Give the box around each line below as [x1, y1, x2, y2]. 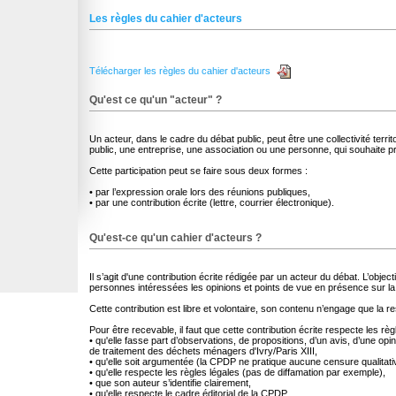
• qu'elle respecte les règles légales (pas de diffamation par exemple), [89, 367, 385, 377]
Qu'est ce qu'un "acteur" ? [89, 94, 222, 106]
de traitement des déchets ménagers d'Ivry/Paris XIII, [89, 346, 317, 356]
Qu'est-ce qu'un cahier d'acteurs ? [89, 232, 262, 244]
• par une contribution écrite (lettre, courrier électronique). [89, 197, 334, 208]
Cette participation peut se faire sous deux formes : [89, 165, 308, 176]
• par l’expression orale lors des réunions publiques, [89, 187, 310, 197]
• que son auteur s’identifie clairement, [89, 377, 251, 388]
